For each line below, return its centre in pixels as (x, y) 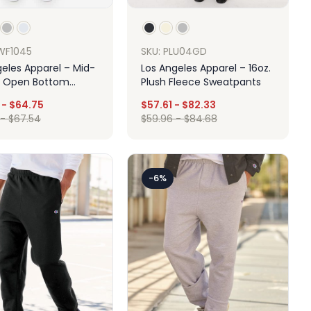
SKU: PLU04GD (174, 51)
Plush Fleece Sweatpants (201, 82)
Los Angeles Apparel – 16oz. (206, 68)
